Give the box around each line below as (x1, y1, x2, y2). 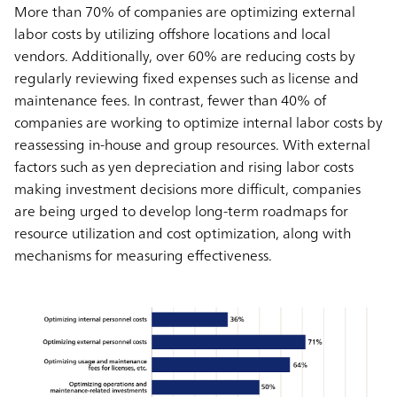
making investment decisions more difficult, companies (14, 175, 361, 201)
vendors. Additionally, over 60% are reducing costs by (14, 43, 355, 68)
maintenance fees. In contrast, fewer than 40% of (14, 87, 326, 113)
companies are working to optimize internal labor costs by (14, 109, 383, 135)
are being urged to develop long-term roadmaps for (14, 198, 348, 223)
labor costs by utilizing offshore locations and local (14, 20, 331, 46)
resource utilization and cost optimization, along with (14, 220, 351, 245)
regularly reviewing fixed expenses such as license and (14, 65, 359, 90)
